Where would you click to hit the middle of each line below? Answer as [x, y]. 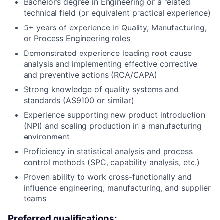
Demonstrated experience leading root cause [108, 53]
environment [47, 137]
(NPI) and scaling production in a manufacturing [113, 126]
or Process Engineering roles [77, 39]
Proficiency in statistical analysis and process [108, 151]
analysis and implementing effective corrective [110, 64]
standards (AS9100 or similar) [79, 100]
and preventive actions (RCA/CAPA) [90, 75]
